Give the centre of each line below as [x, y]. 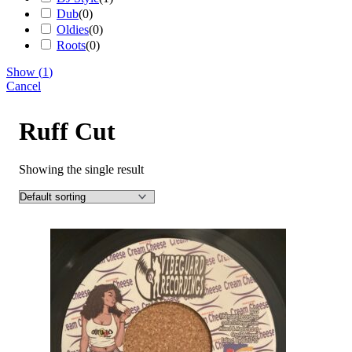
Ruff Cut [67, 132]
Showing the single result [81, 170]
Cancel [24, 86]
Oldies [73, 29]
